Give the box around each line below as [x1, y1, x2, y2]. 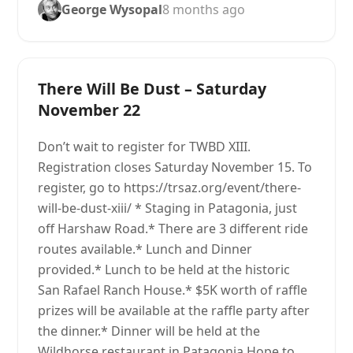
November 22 [38, 99, 141, 121]
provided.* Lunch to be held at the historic [38, 261, 291, 278]
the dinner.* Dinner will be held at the [38, 322, 261, 340]
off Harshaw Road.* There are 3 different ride [38, 220, 309, 237]
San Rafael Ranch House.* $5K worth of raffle [38, 281, 308, 299]
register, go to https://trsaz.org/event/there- [38, 179, 302, 196]
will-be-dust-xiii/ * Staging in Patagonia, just [38, 199, 298, 217]
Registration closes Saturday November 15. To [38, 158, 313, 176]
